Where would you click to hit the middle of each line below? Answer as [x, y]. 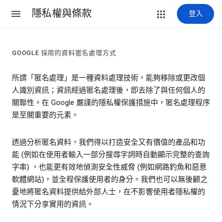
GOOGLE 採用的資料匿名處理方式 [64, 53]
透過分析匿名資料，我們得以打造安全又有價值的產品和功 [109, 142]
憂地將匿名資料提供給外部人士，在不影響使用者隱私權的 [109, 192]
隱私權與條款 [62, 14]
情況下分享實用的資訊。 [53, 204]
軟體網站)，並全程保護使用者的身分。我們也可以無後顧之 [110, 180]
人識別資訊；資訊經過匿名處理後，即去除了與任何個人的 [109, 90]
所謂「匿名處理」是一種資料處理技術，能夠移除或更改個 [109, 78]
